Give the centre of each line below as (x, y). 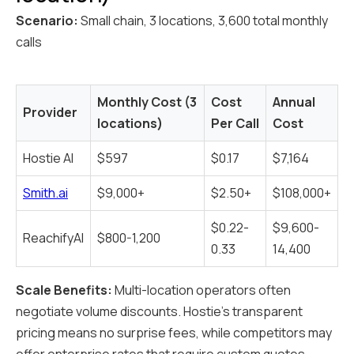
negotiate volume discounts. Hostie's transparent (159, 312)
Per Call (235, 124)
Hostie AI (48, 158)
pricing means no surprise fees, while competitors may (174, 333)
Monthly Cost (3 (147, 102)
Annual (294, 102)
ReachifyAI (53, 238)
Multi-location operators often (201, 290)
